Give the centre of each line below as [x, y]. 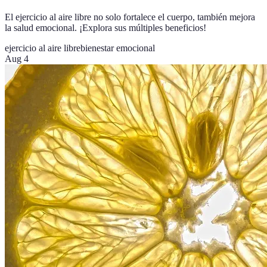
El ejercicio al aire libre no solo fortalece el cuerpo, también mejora [130, 17]
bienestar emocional [118, 48]
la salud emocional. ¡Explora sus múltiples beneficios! [105, 28]
